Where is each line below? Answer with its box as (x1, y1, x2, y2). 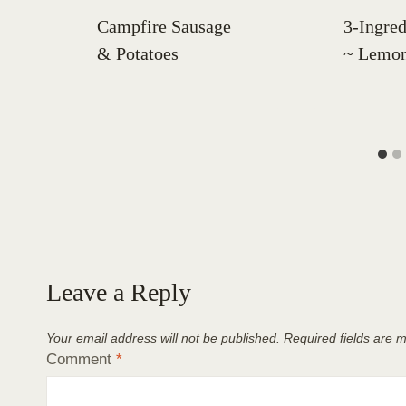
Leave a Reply (46, 278, 191, 307)
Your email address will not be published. (46, 332, 280, 346)
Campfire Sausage (97, 16, 231, 37)
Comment (46, 350, 116, 368)
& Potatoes (97, 43, 179, 64)
